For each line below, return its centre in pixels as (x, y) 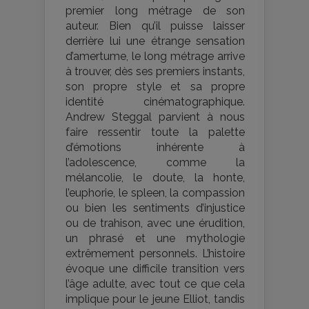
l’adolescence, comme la (155, 163)
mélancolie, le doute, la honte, (155, 178)
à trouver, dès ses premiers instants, (155, 72)
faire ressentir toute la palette (155, 132)
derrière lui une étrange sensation (155, 41)
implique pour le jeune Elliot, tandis (155, 299)
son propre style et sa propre (155, 87)
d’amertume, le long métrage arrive (155, 57)
